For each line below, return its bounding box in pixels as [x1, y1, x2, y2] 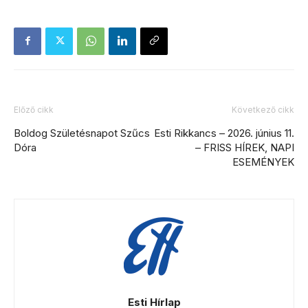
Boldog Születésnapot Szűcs [14, 126, 150, 140]
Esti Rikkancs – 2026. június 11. [154, 126, 294, 140]
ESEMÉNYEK [232, 155, 294, 168]
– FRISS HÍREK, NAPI [195, 140, 294, 154]
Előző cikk [14, 104, 54, 115]
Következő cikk [232, 104, 294, 115]
